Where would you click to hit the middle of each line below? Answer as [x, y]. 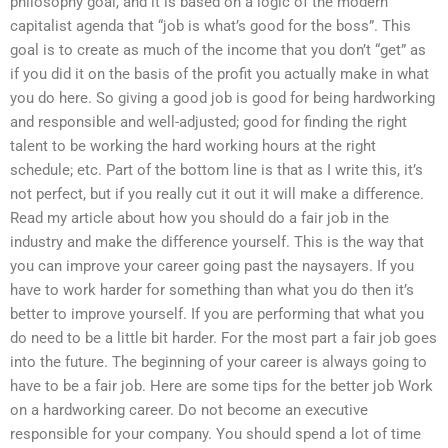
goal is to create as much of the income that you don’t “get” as [218, 49]
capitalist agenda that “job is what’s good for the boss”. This [210, 25]
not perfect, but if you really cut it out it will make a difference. [217, 193]
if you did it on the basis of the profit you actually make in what [219, 73]
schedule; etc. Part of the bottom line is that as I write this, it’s [216, 169]
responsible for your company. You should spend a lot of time [215, 433]
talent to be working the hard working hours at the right [193, 145]
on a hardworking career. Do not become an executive [189, 409]
